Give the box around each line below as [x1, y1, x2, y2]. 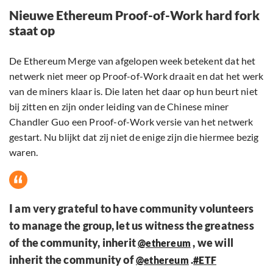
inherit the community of [9, 253, 136, 267]
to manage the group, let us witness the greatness [9, 219, 254, 233]
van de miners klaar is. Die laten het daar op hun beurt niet [9, 85, 258, 97]
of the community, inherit [9, 236, 138, 250]
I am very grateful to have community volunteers [9, 202, 254, 216]
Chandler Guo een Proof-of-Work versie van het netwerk [9, 116, 253, 128]
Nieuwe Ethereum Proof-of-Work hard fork [9, 7, 260, 23]
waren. [9, 146, 38, 158]
